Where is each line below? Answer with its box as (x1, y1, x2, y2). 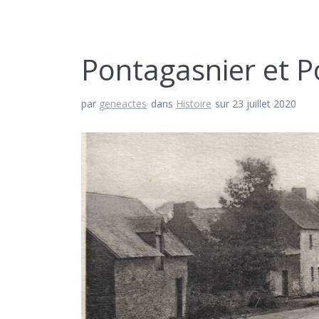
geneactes (99, 97, 147, 111)
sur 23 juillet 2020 (215, 97, 297, 111)
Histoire (175, 97, 211, 111)
